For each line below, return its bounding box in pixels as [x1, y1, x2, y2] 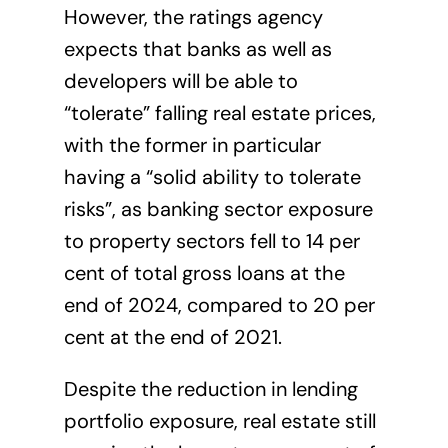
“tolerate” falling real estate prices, [63, 100, 376, 127]
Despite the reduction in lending [63, 376, 358, 403]
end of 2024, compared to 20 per [63, 292, 375, 319]
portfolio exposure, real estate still [63, 408, 376, 435]
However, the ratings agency [63, 4, 323, 31]
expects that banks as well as [63, 36, 332, 63]
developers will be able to [63, 68, 298, 95]
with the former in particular [63, 132, 321, 159]
